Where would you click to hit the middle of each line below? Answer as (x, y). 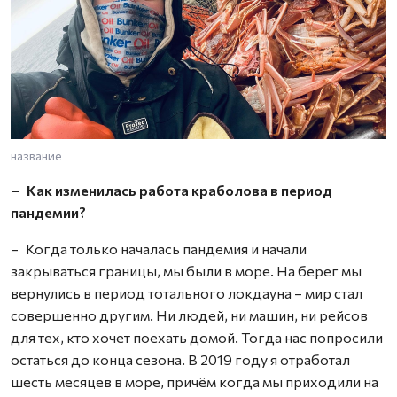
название (36, 156)
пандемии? (48, 212)
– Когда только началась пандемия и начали (159, 249)
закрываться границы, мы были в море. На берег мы (186, 271)
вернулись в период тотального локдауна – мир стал (187, 293)
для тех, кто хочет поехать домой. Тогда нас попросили (197, 337)
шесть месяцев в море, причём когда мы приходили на (195, 381)
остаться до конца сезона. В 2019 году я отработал (180, 359)
